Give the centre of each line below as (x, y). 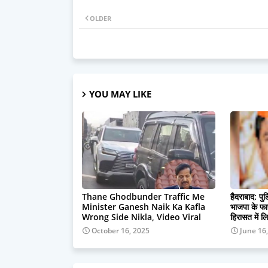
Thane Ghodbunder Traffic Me (143, 196)
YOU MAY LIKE (120, 94)
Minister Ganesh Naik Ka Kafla (144, 206)
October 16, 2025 (121, 230)
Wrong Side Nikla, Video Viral (141, 217)
